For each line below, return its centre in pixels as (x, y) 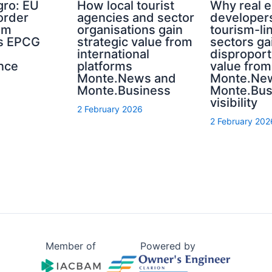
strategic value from (135, 42)
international (114, 54)
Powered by (168, 246)
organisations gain (130, 30)
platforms (105, 66)
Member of (70, 246)
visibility (233, 103)
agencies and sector (136, 18)
